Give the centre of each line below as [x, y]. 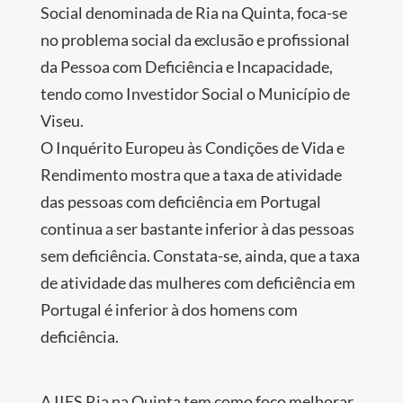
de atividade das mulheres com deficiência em [197, 282]
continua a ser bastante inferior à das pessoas [197, 228]
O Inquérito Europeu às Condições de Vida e [192, 147]
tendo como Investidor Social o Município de [195, 93]
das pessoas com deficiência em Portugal [180, 201]
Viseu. [62, 120]
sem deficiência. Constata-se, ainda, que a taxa [200, 255]
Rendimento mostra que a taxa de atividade [191, 174]
